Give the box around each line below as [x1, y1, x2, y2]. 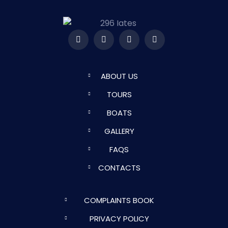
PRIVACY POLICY [89, 213, 149, 224]
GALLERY [104, 126, 134, 136]
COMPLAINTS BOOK [84, 195, 154, 206]
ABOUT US [100, 71, 138, 81]
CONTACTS [98, 162, 140, 173]
